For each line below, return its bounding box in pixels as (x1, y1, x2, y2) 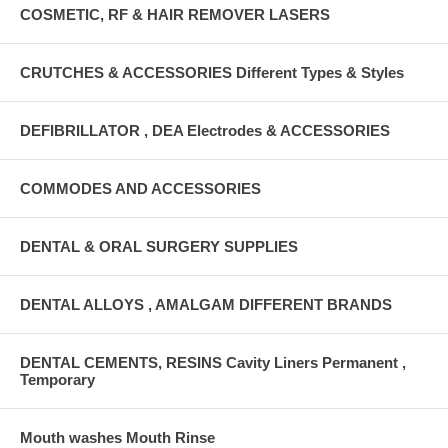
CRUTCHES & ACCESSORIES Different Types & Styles (20, 63, 404, 81)
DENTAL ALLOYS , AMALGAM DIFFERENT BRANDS (20, 295, 392, 313)
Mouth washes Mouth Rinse (20, 428, 215, 446)
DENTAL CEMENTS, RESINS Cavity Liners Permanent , (20, 353, 406, 371)
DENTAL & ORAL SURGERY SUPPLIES (20, 237, 298, 255)
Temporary (20, 370, 95, 388)
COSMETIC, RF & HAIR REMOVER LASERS (20, 5, 330, 23)
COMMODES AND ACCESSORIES (20, 179, 261, 197)
